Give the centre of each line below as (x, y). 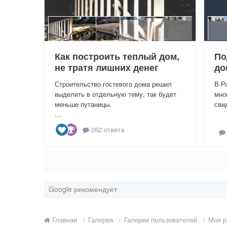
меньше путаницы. (83, 104)
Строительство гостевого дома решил (113, 84)
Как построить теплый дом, (117, 56)
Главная (65, 219)
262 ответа (107, 130)
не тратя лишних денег (107, 67)
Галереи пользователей (162, 219)
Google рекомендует (83, 189)
